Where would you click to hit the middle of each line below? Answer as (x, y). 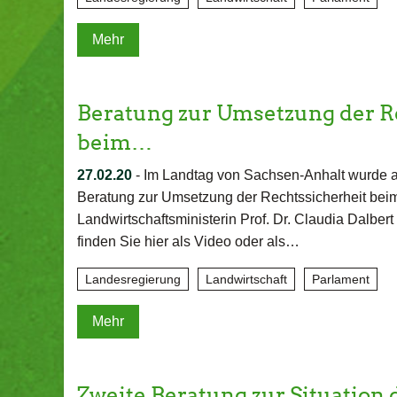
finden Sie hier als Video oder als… (188, 241)
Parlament (341, 279)
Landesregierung (133, 279)
